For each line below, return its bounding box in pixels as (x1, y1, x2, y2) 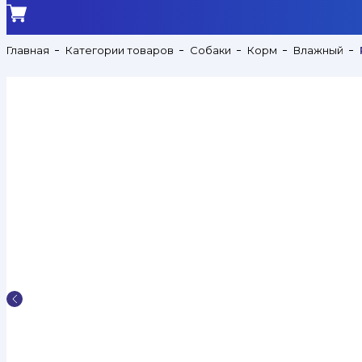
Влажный (293, 44, 343, 57)
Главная (6, 44, 49, 57)
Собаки (190, 44, 231, 57)
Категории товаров (65, 44, 174, 57)
